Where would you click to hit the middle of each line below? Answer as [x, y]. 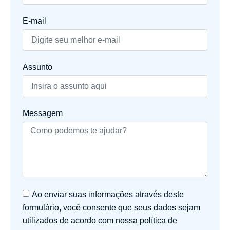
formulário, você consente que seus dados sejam [111, 207]
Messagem [43, 113]
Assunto [37, 67]
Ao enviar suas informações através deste [108, 194]
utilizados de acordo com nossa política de [100, 220]
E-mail [34, 21]
